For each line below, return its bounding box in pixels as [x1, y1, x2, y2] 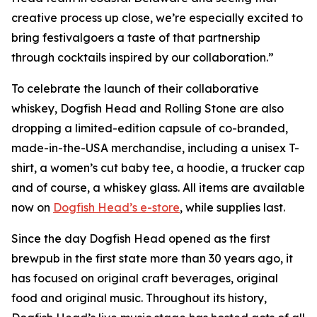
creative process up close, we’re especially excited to [11, 11, 303, 25]
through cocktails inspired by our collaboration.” [11, 50, 274, 64]
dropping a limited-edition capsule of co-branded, [11, 121, 288, 135]
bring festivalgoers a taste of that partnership [11, 30, 260, 45]
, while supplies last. [180, 200, 285, 214]
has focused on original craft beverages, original [11, 271, 278, 285]
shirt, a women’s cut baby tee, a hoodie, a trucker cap [11, 161, 305, 175]
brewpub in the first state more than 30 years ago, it [11, 251, 293, 265]
